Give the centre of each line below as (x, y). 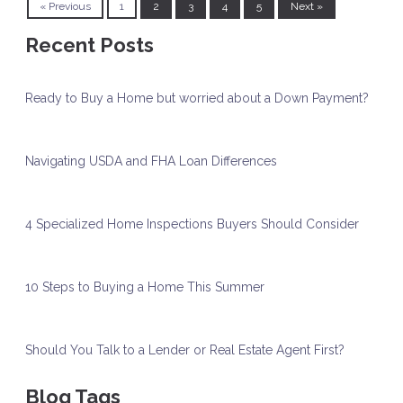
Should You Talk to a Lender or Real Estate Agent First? (185, 350)
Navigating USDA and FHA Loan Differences (151, 161)
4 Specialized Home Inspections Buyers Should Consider (192, 224)
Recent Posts (90, 45)
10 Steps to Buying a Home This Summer (145, 287)
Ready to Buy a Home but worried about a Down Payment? (197, 99)
